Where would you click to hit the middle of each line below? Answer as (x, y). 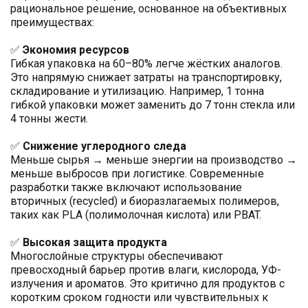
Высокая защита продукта (95, 243)
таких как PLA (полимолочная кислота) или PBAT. (136, 215)
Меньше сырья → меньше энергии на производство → (154, 160)
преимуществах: (52, 23)
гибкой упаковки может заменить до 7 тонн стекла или (153, 105)
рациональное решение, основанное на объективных (148, 9)
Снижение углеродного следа (104, 146)
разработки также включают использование (126, 188)
